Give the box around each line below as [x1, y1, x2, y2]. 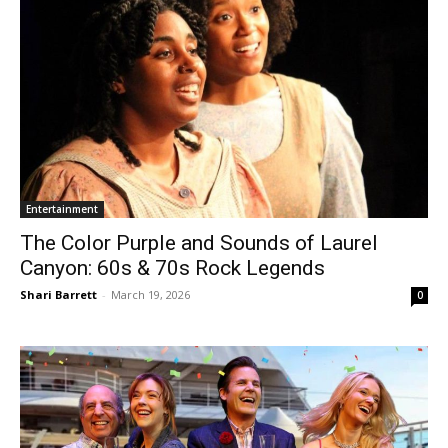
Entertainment [26, 202, 98, 217]
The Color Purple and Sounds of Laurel [20, 231, 378, 256]
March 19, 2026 [111, 287, 190, 303]
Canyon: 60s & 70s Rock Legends [20, 256, 325, 281]
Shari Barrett [20, 287, 97, 303]
